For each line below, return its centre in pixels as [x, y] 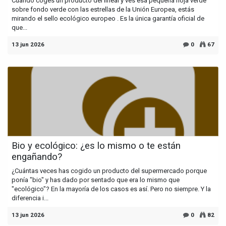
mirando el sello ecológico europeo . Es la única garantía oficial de [108, 18]
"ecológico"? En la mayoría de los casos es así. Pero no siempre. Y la [111, 189]
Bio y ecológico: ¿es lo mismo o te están [96, 146]
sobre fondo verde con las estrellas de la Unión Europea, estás [103, 9]
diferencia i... [30, 198]
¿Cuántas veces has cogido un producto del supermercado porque [109, 171]
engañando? [37, 157]
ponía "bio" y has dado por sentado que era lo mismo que [96, 180]
